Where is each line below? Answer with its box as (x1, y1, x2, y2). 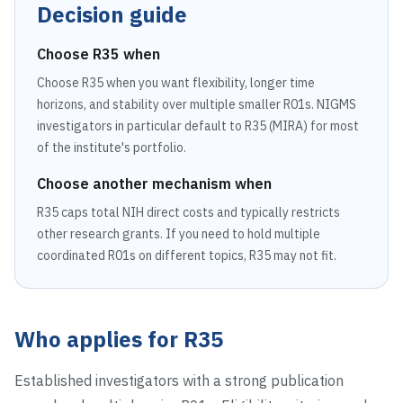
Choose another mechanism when (37, 175, 272, 193)
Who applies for (14, 325, 184, 354)
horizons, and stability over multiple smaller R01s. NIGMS (37, 96, 356, 112)
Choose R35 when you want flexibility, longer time (37, 75, 315, 91)
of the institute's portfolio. (37, 139, 186, 156)
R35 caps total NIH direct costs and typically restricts (37, 204, 340, 220)
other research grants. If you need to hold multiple (37, 226, 320, 242)
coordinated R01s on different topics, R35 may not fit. (37, 247, 336, 264)
